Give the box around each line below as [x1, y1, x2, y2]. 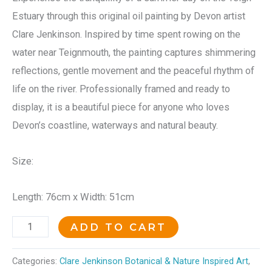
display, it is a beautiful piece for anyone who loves [12, 101, 229, 114]
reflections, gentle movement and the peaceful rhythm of [12, 65, 254, 77]
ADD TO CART [70, 221, 166, 234]
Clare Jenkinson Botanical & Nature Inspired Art [59, 255, 248, 267]
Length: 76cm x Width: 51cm [12, 191, 134, 203]
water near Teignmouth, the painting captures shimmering [12, 47, 256, 59]
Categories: [12, 255, 59, 267]
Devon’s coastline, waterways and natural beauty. [12, 120, 218, 132]
